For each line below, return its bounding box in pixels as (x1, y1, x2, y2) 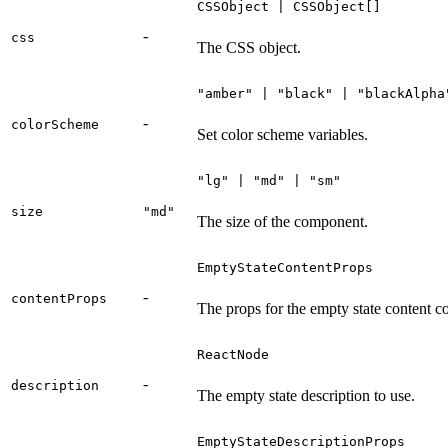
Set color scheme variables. (197, 125, 368, 143)
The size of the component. (197, 212, 368, 230)
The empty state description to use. (197, 386, 415, 404)
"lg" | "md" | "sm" (197, 172, 341, 188)
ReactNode (197, 346, 269, 362)
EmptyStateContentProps (197, 259, 373, 275)
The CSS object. (197, 38, 301, 56)
